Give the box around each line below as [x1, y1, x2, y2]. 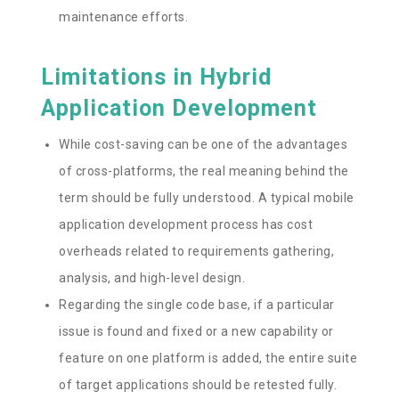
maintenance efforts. [59, 9, 189, 24]
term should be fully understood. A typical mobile [59, 190, 354, 205]
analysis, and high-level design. [59, 270, 248, 285]
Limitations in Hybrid [41, 63, 273, 90]
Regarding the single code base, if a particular [59, 297, 335, 312]
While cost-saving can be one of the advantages [59, 136, 348, 151]
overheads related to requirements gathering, [59, 243, 335, 258]
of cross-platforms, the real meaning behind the [59, 163, 349, 178]
